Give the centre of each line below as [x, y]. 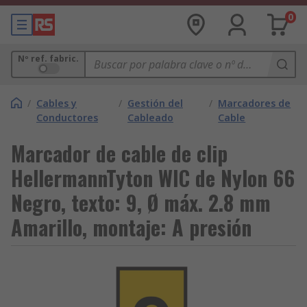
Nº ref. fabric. [48, 59]
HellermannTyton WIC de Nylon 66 [153, 178]
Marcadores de [255, 103]
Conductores [67, 118]
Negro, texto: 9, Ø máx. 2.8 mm [141, 202]
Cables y [57, 103]
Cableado [150, 118]
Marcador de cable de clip [119, 153]
